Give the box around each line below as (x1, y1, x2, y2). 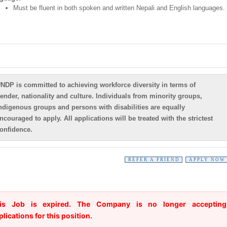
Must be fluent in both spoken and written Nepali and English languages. (13, 4, 225, 12)
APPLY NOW (188, 157, 225, 162)
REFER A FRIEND (128, 157, 180, 162)
